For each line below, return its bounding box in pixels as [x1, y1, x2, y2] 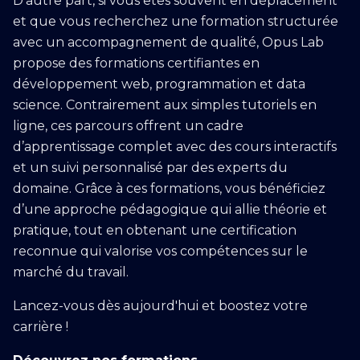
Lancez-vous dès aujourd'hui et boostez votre [13, 298, 308, 313]
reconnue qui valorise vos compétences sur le [13, 243, 308, 259]
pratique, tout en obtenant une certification [13, 223, 297, 238]
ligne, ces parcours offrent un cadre [13, 118, 243, 133]
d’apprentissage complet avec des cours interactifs [13, 139, 337, 154]
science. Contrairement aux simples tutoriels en [13, 97, 317, 112]
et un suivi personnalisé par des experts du [13, 160, 288, 175]
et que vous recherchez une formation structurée [13, 14, 338, 29]
